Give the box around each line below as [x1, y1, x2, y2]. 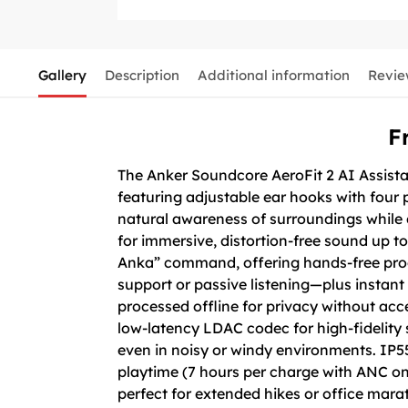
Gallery [37, 66, 87, 84]
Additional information [197, 66, 350, 84]
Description [104, 66, 179, 84]
